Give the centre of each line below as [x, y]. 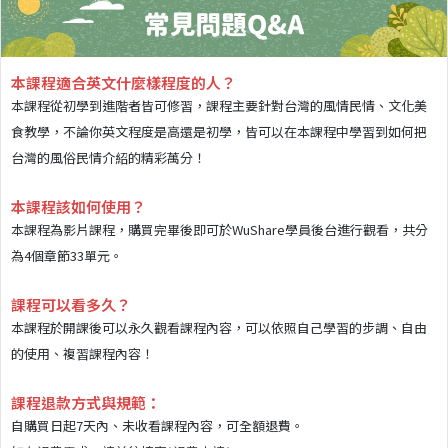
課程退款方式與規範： [86, 402]
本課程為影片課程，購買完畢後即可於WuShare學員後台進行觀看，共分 [219, 229]
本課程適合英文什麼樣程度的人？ [123, 82]
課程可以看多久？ [71, 304]
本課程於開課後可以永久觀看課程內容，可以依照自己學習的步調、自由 [219, 327]
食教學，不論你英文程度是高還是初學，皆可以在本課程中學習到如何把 [219, 131]
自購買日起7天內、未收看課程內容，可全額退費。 [157, 425]
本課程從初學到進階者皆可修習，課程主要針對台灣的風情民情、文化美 [219, 105]
